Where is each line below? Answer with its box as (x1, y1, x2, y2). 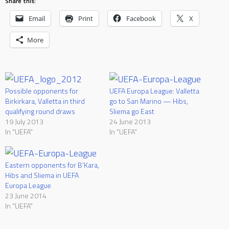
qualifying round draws (5, 106, 75, 117)
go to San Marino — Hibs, (109, 96, 188, 107)
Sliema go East (109, 106, 154, 117)
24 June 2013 (109, 116, 151, 127)
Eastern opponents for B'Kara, (5, 159, 99, 171)
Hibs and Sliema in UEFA (5, 170, 79, 181)
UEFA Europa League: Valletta (109, 85, 199, 97)
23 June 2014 (5, 190, 47, 201)
